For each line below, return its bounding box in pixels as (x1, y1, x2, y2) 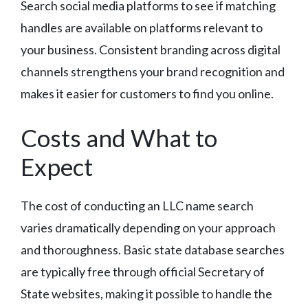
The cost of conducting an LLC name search (21, 198, 254, 214)
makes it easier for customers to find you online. (21, 86, 274, 102)
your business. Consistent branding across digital (21, 42, 280, 58)
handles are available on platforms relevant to (21, 20, 263, 36)
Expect (21, 152, 93, 181)
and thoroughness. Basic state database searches (21, 242, 285, 258)
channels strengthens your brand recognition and (21, 64, 285, 80)
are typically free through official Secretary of (21, 264, 265, 280)
